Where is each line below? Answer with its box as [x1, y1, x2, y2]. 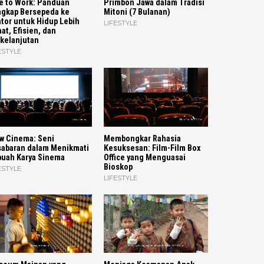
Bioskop [103, 161, 133, 172]
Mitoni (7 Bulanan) [103, 7, 170, 18]
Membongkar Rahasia [103, 133, 181, 144]
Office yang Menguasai [103, 152, 186, 163]
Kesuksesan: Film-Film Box [103, 143, 201, 153]
